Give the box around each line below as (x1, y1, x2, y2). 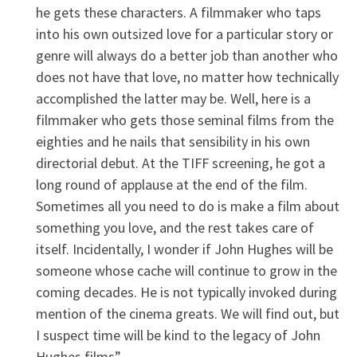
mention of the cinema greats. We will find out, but (36, 304, 339, 323)
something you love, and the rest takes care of (36, 218, 314, 237)
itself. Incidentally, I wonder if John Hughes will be (36, 239, 333, 258)
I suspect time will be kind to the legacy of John (36, 325, 320, 344)
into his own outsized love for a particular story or (36, 24, 333, 43)
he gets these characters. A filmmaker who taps (36, 2, 321, 22)
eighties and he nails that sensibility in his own (36, 131, 310, 151)
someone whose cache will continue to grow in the (36, 261, 337, 280)
